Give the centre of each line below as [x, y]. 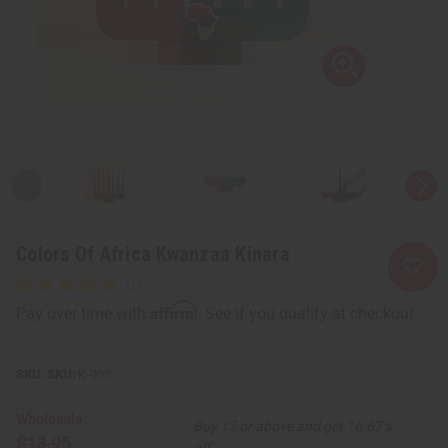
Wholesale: [51, 418]
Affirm [173, 309]
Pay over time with [83, 313]
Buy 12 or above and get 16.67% [293, 425]
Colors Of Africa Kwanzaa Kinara [153, 253]
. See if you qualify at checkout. [307, 313]
